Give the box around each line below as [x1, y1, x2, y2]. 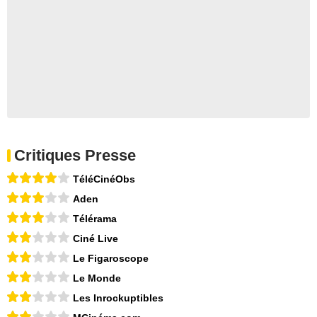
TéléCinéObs [73, 173, 135, 185]
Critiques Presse [14, 146, 136, 165]
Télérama [73, 213, 117, 225]
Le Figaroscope [73, 253, 149, 265]
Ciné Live [73, 233, 118, 245]
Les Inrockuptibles [73, 292, 163, 304]
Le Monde [73, 272, 121, 284]
